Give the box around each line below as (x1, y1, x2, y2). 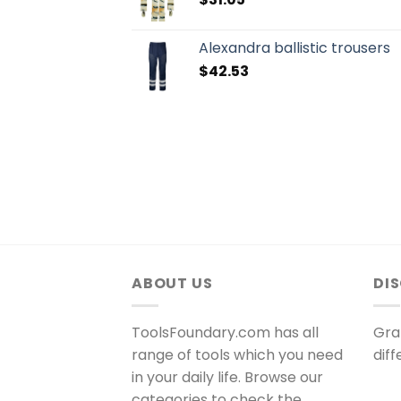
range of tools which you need (132, 344, 343, 365)
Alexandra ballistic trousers (199, 38, 390, 59)
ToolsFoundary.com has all (132, 321, 319, 343)
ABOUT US (132, 273, 213, 294)
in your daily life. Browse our (132, 366, 323, 388)
